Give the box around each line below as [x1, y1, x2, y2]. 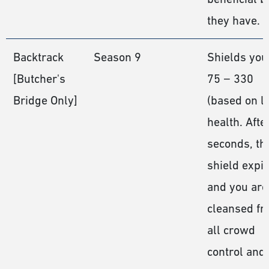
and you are [207, 180, 268, 193]
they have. [207, 13, 260, 27]
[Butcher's [13, 71, 65, 85]
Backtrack [13, 50, 64, 64]
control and [207, 244, 265, 258]
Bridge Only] [13, 93, 77, 107]
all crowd [207, 223, 255, 237]
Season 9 [94, 50, 141, 64]
